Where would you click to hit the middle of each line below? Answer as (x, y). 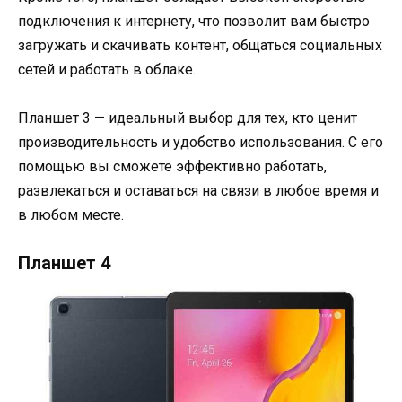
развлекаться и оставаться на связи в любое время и (198, 191)
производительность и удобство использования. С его (201, 143)
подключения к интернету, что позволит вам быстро (194, 21)
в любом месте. (71, 215)
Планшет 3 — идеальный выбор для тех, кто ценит (188, 118)
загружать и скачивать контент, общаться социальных (200, 45)
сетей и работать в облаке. (107, 69)
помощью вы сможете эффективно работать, (172, 167)
